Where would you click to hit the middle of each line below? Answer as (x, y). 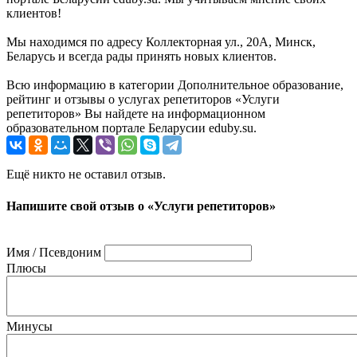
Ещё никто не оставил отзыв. (86, 175)
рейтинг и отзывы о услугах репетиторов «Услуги (143, 100)
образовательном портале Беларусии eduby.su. (131, 128)
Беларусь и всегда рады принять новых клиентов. (141, 57)
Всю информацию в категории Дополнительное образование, (175, 85)
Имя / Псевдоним (54, 252)
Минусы (29, 326)
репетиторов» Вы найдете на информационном (136, 114)
